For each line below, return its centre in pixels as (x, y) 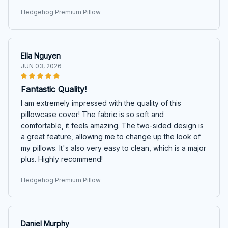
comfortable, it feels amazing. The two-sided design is (112, 125)
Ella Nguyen (41, 55)
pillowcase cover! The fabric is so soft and (92, 114)
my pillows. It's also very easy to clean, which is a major (113, 148)
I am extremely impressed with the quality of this (101, 103)
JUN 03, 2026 (41, 66)
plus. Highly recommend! (62, 159)
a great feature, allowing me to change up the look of (111, 136)
